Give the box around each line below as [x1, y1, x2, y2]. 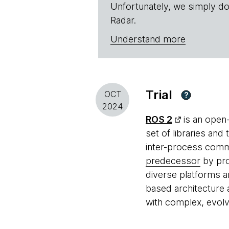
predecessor [146, 155, 200, 166]
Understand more [110, 34, 186, 44]
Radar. [110, 15, 136, 26]
